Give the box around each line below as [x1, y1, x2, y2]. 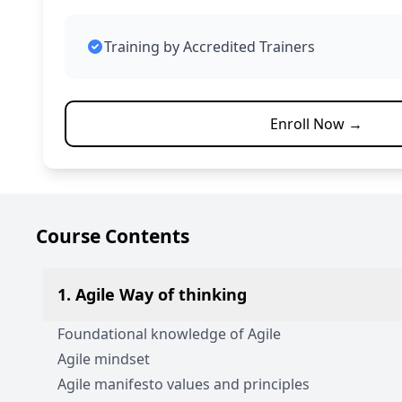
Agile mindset [57, 349, 150, 369]
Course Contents [36, 223, 189, 249]
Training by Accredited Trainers [104, 37, 315, 57]
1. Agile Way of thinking [57, 284, 247, 305]
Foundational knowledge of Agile [57, 324, 281, 344]
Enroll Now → [269, 114, 363, 134]
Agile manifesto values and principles [57, 374, 310, 394]
